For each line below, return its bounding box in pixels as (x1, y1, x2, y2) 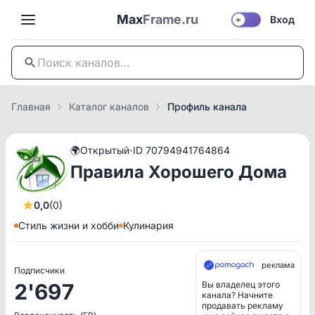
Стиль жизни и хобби (18, 219, 119, 231)
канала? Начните (202, 290, 273, 300)
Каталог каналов (69, 101, 149, 112)
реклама (262, 260, 295, 270)
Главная (11, 101, 51, 112)
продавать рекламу (202, 300, 283, 311)
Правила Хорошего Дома (70, 162, 287, 182)
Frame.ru (143, 12, 198, 27)
